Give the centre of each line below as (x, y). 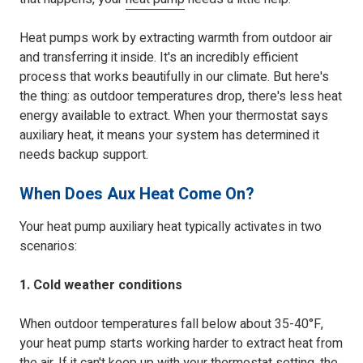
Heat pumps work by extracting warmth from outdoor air (176, 38)
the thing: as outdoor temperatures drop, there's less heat (181, 97)
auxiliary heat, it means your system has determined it (169, 136)
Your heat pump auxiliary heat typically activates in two (171, 227)
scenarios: (48, 247)
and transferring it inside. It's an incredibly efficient (159, 58)
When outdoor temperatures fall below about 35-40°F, (171, 325)
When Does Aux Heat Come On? (137, 194)
